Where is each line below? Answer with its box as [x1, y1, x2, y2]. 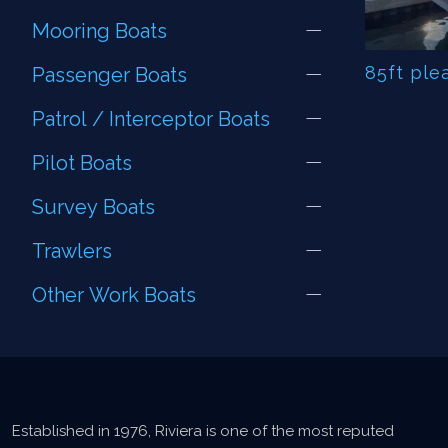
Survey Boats [32, 195, 155, 219]
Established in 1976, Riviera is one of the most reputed [12, 422, 394, 440]
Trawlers [32, 239, 112, 263]
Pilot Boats [32, 151, 132, 175]
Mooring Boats [32, 19, 167, 43]
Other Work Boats [32, 283, 196, 307]
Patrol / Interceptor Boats [32, 107, 270, 131]
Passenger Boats [32, 63, 187, 87]
